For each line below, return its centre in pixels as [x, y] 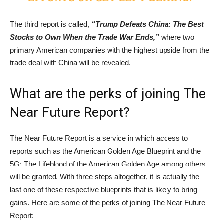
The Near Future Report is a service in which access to [99, 138]
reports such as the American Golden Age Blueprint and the [105, 151]
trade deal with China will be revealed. [70, 63]
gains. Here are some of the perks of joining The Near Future [108, 203]
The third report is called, [51, 24]
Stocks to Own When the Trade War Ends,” [84, 37]
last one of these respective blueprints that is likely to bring [104, 190]
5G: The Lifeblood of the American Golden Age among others [108, 164]
